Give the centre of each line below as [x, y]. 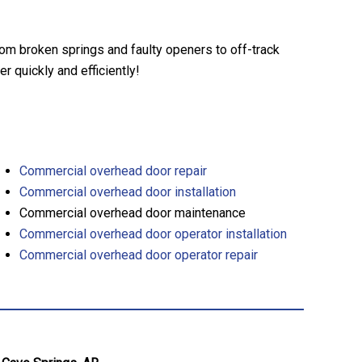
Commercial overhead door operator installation [153, 234]
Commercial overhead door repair [113, 170]
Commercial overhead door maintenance [133, 213]
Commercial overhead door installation [128, 192]
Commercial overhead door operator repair [139, 255]
